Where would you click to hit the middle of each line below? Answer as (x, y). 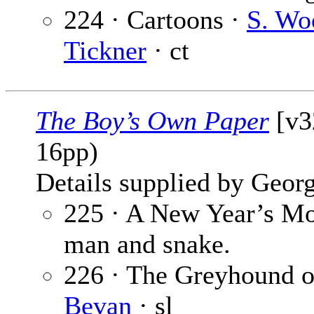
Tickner (105, 51)
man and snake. (147, 244)
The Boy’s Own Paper (152, 121)
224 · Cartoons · (155, 20)
